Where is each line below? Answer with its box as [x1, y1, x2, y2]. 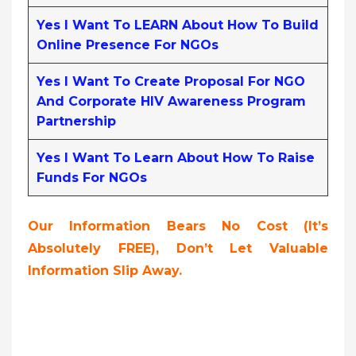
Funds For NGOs [37, 169, 147, 185]
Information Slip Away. [28, 262, 182, 278]
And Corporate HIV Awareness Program [37, 93, 306, 109]
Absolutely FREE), [28, 240, 176, 256]
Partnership [37, 113, 116, 129]
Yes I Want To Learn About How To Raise [37, 149, 315, 165]
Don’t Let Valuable [176, 240, 328, 256]
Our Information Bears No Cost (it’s [28, 218, 328, 234]
